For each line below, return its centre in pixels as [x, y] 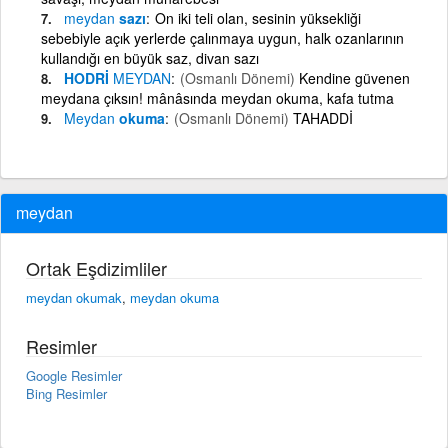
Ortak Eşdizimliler [96, 267]
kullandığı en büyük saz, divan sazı [150, 57]
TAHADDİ [323, 117]
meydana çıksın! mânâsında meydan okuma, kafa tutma [217, 97]
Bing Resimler [66, 393]
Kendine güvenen [354, 77]
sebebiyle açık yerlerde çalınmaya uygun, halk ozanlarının [222, 37]
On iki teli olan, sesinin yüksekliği [258, 17]
